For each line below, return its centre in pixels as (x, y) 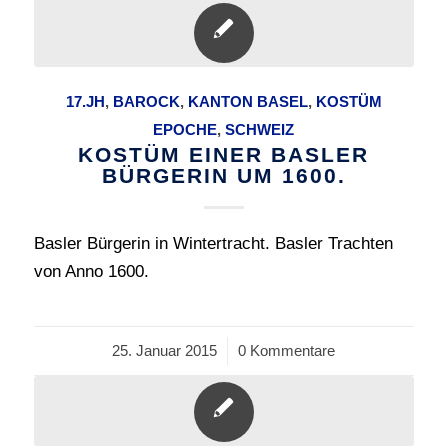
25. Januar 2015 (165, 350)
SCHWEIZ (260, 129)
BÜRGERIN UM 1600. (223, 175)
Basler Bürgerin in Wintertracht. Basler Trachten (213, 243)
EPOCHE (185, 129)
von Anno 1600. (91, 271)
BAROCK (146, 101)
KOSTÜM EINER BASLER (224, 154)
